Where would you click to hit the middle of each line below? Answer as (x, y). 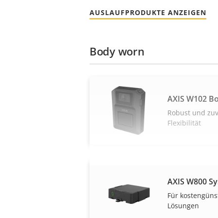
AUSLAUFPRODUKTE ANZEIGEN (148, 12)
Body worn (117, 51)
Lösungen (183, 206)
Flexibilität (184, 123)
